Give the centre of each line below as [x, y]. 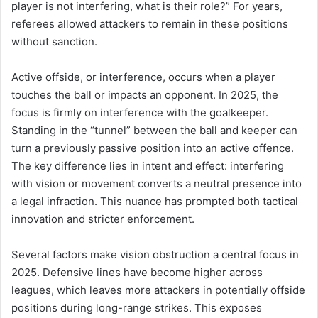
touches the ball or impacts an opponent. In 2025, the [145, 94]
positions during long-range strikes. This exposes [137, 307]
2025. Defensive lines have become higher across [137, 272]
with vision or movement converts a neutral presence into [157, 183]
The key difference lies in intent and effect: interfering [148, 165]
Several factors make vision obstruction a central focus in [155, 254]
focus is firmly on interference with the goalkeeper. [140, 112]
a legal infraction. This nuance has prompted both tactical [155, 201]
